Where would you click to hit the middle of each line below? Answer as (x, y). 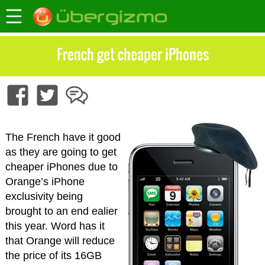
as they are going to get (61, 152)
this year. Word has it (55, 226)
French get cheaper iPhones (132, 54)
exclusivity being (44, 197)
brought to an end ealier (61, 211)
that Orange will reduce (60, 241)
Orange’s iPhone (45, 182)
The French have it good (63, 138)
